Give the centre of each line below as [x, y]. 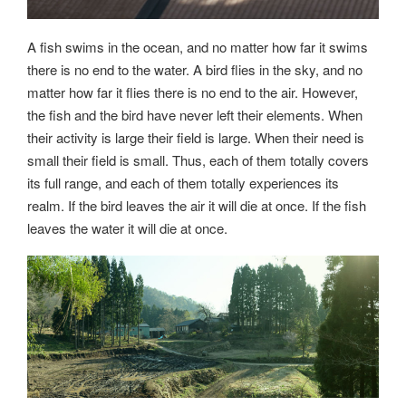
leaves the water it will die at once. [127, 227]
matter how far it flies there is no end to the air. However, [193, 92]
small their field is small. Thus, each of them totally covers [198, 159]
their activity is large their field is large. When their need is [196, 137]
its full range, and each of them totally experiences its [183, 182]
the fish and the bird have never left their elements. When [195, 114]
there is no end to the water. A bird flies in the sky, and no [195, 69]
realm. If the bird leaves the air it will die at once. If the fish [197, 205]
